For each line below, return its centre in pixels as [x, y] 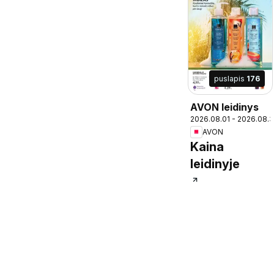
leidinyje [215, 164]
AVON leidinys [224, 107]
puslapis [230, 78]
